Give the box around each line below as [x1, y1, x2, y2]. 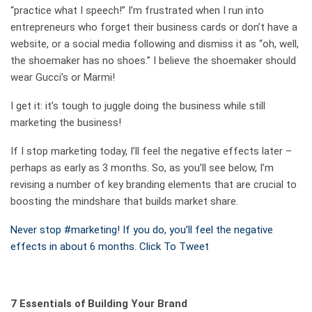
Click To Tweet [139, 240, 209, 253]
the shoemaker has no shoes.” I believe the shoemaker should [10, 54, 296, 68]
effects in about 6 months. [10, 240, 139, 253]
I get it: [10, 100, 45, 113]
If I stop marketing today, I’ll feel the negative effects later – [10, 145, 292, 158]
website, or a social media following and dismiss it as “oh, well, [10, 38, 299, 51]
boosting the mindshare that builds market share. [10, 195, 238, 208]
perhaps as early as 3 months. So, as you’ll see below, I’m [10, 162, 274, 175]
